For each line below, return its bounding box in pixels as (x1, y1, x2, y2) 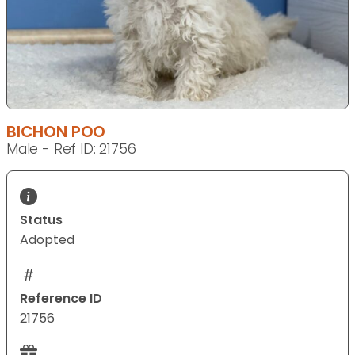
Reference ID (20, 289, 102, 308)
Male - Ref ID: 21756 (6, 139, 136, 159)
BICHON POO (6, 120, 106, 143)
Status (20, 211, 63, 230)
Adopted (20, 231, 74, 250)
